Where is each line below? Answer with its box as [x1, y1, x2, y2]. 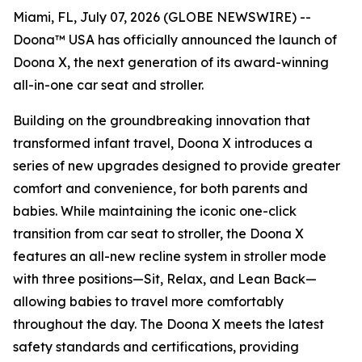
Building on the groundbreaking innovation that [13, 112, 310, 128]
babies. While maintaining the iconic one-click [13, 203, 297, 219]
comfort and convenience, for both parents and [13, 180, 308, 196]
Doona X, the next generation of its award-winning [13, 54, 329, 70]
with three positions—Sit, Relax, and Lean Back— [13, 271, 317, 287]
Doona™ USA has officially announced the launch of [13, 32, 337, 48]
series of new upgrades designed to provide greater [13, 158, 340, 174]
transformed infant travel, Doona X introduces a [13, 135, 313, 151]
